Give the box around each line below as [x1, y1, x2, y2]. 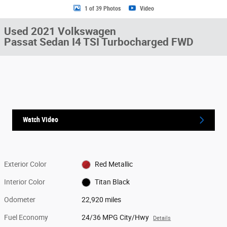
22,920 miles [82, 195, 122, 204]
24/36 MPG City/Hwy [82, 213, 149, 221]
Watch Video [23, 116, 58, 124]
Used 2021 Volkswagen [4, 25, 116, 37]
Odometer [4, 195, 35, 204]
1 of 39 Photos [84, 5, 121, 12]
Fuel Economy [4, 213, 48, 221]
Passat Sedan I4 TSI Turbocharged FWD [4, 36, 194, 48]
